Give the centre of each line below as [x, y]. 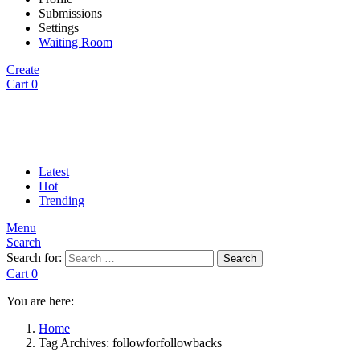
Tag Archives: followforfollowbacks [130, 343]
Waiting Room [76, 42]
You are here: [40, 301]
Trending [61, 200]
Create [23, 70]
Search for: [34, 258]
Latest [54, 172]
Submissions [70, 13]
